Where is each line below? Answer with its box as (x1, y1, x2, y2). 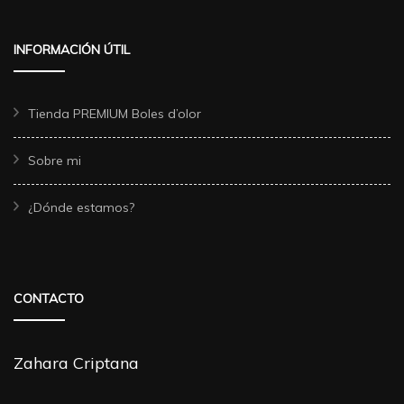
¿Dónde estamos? (28, 198, 134, 216)
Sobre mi (28, 151, 81, 169)
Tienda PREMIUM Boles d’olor (28, 105, 201, 122)
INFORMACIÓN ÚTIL (14, 41, 130, 58)
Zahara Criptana (14, 352, 139, 373)
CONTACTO (14, 289, 84, 307)
